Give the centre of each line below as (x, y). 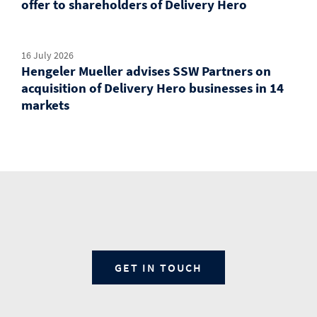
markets (45, 104)
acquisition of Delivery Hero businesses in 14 (152, 87)
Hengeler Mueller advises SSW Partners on (146, 70)
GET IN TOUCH (158, 268)
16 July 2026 (47, 55)
